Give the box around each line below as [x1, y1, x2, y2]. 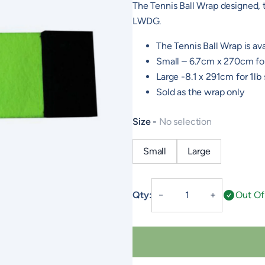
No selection [159, 116, 212, 128]
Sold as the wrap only [156, 86, 244, 98]
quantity [152, 242, 187, 254]
